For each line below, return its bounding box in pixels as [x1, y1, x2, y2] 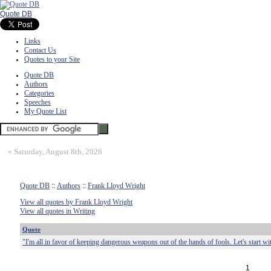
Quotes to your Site [24, 55, 80, 64]
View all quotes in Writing [20, 207, 95, 215]
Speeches [24, 98, 51, 106]
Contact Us [24, 46, 56, 54]
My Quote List [24, 107, 67, 116]
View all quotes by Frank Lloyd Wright [20, 198, 132, 206]
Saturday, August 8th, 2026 [14, 147, 102, 156]
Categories [24, 89, 54, 97]
